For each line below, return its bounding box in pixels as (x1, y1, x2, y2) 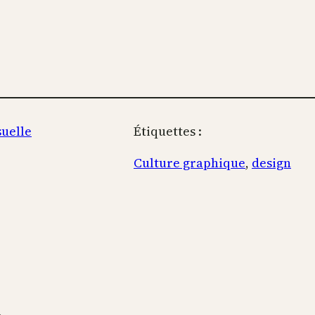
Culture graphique (134, 154, 245, 172)
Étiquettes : (134, 122, 202, 140)
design (252, 154, 291, 172)
